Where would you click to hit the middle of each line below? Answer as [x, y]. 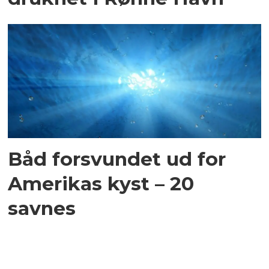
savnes [42, 208]
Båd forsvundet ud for [117, 159]
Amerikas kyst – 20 [101, 183]
